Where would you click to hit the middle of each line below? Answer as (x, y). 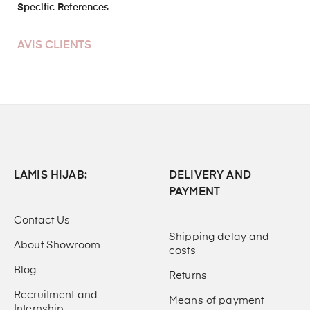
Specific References (63, 7)
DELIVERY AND (210, 175)
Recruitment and (56, 295)
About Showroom (57, 245)
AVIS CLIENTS (54, 45)
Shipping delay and (219, 237)
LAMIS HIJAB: (51, 175)
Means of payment (217, 300)
